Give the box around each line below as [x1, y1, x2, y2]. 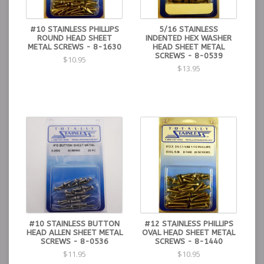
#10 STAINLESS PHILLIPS [29, 25, 119, 34]
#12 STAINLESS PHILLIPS [144, 219, 233, 228]
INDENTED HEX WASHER [146, 34, 232, 42]
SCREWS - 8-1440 [154, 237, 223, 246]
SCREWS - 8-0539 [154, 51, 223, 60]
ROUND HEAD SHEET [37, 34, 112, 42]
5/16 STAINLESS [159, 25, 218, 34]
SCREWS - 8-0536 [40, 237, 108, 246]
